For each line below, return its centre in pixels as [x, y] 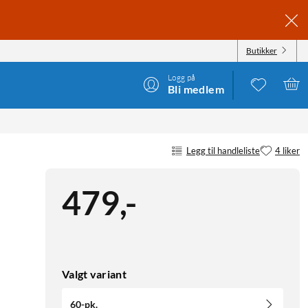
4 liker [287, 150]
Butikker [262, 50]
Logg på [182, 77]
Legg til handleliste [223, 150]
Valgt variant [94, 274]
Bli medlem [196, 89]
